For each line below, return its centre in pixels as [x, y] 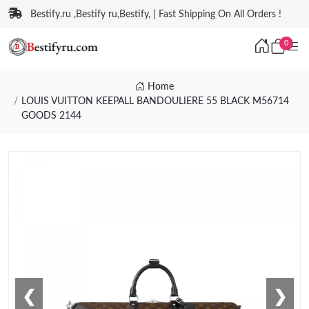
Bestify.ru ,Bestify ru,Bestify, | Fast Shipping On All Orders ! [156, 14]
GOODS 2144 [51, 116]
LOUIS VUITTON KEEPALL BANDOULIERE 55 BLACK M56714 [155, 101]
